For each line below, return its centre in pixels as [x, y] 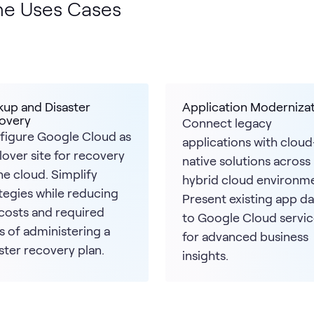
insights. [205, 255]
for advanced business [245, 236]
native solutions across [246, 160]
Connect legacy [227, 122]
